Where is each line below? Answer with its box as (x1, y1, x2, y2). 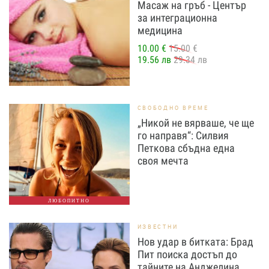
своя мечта (137, 154, 189, 167)
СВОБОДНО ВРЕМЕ (137, 104, 209, 112)
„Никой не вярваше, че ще (137, 116, 254, 129)
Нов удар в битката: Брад (137, 235, 253, 248)
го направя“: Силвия (137, 129, 229, 142)
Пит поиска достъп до (137, 248, 237, 261)
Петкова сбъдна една (137, 142, 235, 154)
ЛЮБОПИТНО (48, 198, 91, 204)
